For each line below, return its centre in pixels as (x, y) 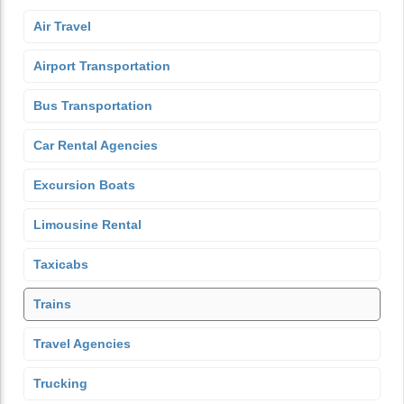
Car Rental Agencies (96, 145)
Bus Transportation (93, 106)
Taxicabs (61, 264)
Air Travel (62, 26)
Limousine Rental (87, 225)
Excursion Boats (84, 185)
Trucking (60, 383)
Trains (52, 304)
